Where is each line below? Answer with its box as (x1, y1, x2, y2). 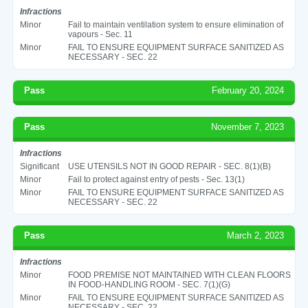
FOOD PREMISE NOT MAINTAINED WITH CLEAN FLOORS (67, 269, 291, 280)
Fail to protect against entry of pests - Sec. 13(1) (67, 174, 245, 184)
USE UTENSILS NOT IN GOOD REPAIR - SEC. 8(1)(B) (67, 161, 271, 171)
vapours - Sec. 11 (67, 29, 133, 39)
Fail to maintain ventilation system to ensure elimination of (67, 19, 283, 30)
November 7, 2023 (211, 121, 285, 132)
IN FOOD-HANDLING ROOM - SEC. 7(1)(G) (67, 279, 230, 289)
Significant (19, 161, 59, 171)
